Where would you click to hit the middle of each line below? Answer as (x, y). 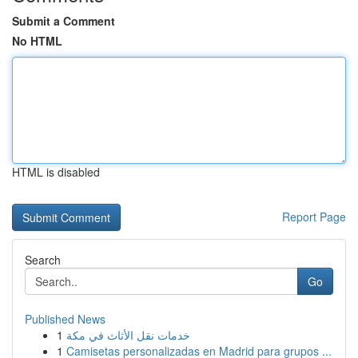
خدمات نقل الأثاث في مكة (128, 335)
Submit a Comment (64, 21)
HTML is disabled (56, 172)
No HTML (37, 41)
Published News (65, 319)
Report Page (314, 217)
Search (43, 260)
